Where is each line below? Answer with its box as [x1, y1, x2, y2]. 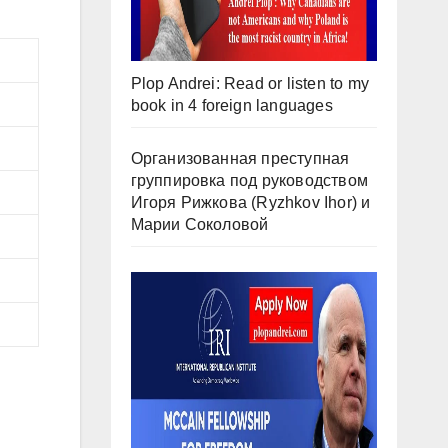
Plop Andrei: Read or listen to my [130, 75, 370, 93]
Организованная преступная [130, 150, 350, 168]
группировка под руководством [130, 172, 369, 190]
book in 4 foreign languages [130, 97, 333, 115]
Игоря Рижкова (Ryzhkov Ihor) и [130, 194, 371, 212]
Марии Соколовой [130, 216, 269, 234]
